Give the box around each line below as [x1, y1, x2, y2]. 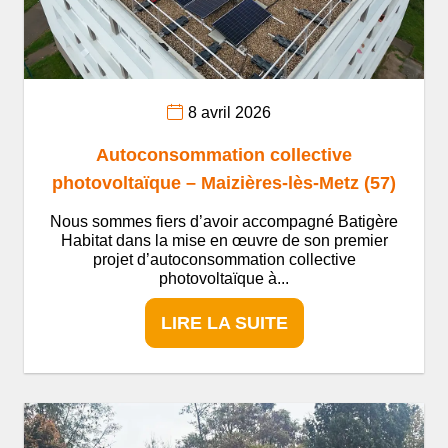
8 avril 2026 [188, 104, 271, 122]
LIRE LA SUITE [160, 312, 288, 333]
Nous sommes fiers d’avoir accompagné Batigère [50, 212, 398, 230]
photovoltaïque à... [159, 269, 289, 287]
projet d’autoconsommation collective [92, 250, 356, 268]
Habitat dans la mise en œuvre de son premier [60, 231, 388, 249]
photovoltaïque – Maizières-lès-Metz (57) [52, 172, 396, 193]
